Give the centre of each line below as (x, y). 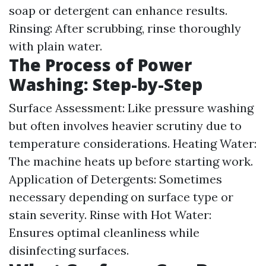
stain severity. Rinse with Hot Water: (110, 215)
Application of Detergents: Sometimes (115, 179)
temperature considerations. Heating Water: (133, 143)
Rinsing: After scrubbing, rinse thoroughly (125, 28)
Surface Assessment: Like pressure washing (131, 108)
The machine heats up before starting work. (131, 161)
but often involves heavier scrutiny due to (125, 126)
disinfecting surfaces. (69, 250)
